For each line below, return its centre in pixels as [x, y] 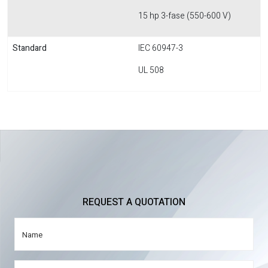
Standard [30, 48]
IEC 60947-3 [161, 48]
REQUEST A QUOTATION [134, 202]
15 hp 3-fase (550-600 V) [185, 16]
